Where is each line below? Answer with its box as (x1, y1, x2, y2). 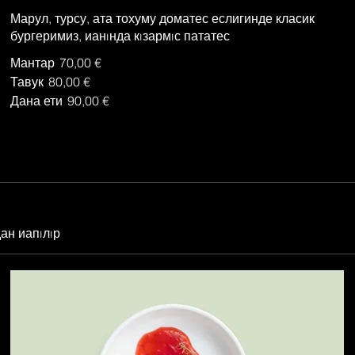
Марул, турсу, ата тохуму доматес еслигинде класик (10, 10, 315, 26)
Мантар (10, 54, 55, 71)
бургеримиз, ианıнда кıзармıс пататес (10, 27, 231, 44)
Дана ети (10, 92, 63, 109)
